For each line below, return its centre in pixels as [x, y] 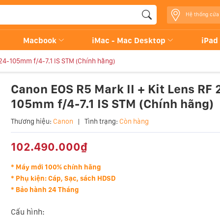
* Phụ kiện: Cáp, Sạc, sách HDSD [63, 178]
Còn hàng [134, 121]
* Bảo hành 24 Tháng [44, 190]
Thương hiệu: [31, 121]
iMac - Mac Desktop [130, 41]
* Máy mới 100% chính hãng [55, 167]
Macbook [41, 41]
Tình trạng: [101, 121]
